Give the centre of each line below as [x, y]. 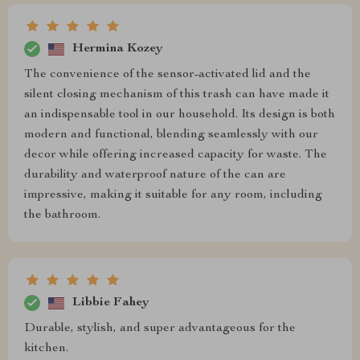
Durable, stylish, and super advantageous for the [160, 329]
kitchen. [46, 349]
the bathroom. [62, 216]
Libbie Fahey [111, 303]
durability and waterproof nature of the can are [155, 176]
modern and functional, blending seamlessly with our [171, 135]
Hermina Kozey [118, 49]
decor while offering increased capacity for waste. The [176, 155]
